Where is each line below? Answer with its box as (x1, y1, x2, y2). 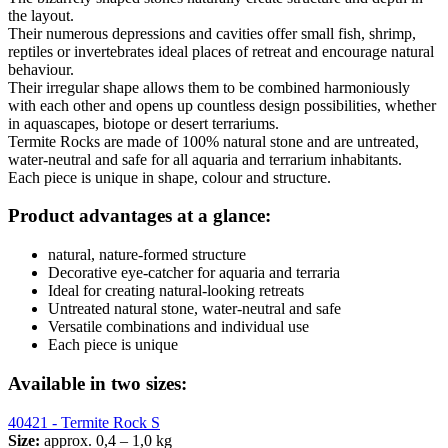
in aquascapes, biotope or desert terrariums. (8, 114, 279, 132)
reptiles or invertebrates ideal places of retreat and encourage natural (8, 42, 434, 60)
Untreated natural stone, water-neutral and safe (48, 300, 341, 318)
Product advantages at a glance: (8, 205, 271, 227)
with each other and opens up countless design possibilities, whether (8, 96, 436, 114)
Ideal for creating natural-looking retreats (48, 282, 304, 300)
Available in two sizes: (8, 372, 187, 394)
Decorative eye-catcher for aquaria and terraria (48, 264, 340, 282)
